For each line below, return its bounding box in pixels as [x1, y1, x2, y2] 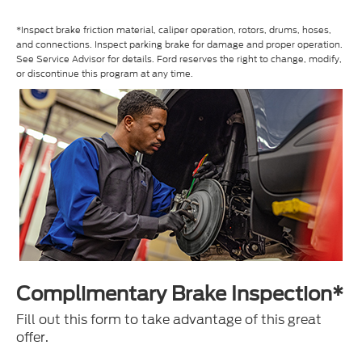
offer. [16, 327, 48, 347]
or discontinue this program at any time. [16, 66, 193, 80]
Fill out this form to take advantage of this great [16, 309, 322, 329]
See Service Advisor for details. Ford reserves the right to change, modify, [16, 52, 342, 65]
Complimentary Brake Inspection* [16, 281, 343, 305]
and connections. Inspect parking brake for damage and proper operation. [16, 37, 343, 51]
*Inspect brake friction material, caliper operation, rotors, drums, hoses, [16, 23, 331, 36]
